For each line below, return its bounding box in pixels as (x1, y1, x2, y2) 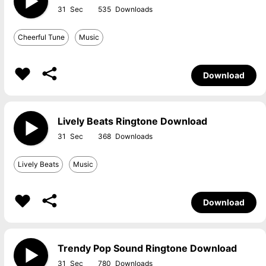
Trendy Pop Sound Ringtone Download (57, 242, 237, 254)
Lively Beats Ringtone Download (57, 115, 207, 127)
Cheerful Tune (17, 33, 65, 42)
